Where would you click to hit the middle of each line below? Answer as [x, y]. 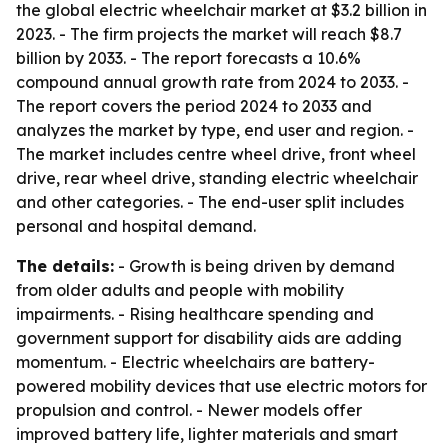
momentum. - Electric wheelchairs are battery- [195, 362]
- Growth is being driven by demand [254, 266]
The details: [65, 266]
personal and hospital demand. [136, 226]
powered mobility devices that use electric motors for [221, 386]
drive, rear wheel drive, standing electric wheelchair [217, 178]
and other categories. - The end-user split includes [210, 202]
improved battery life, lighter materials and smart [207, 434]
